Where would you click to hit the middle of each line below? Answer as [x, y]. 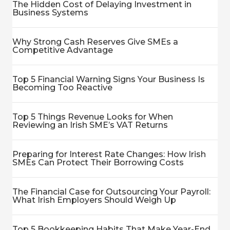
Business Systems [50, 13]
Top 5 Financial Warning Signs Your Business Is [109, 80]
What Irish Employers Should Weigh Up [94, 200]
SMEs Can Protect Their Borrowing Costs [98, 163]
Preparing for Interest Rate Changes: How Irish [109, 155]
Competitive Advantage [63, 50]
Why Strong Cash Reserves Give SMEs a [95, 42]
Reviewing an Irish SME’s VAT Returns [90, 125]
